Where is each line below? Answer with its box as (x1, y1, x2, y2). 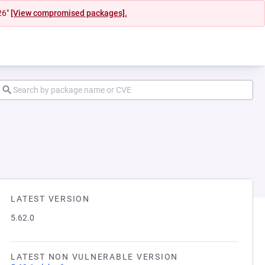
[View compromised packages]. (10, 8, 127, 18)
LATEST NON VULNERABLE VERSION (11, 252, 178, 261)
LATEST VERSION (11, 194, 90, 203)
